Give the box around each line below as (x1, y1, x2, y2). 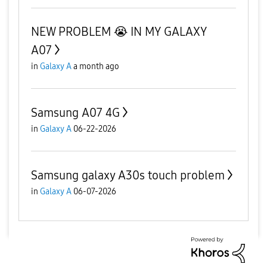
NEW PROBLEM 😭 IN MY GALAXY (31, 24, 207, 39)
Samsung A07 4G (31, 105, 120, 120)
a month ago (73, 61, 119, 72)
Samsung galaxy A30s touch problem (31, 168, 225, 182)
